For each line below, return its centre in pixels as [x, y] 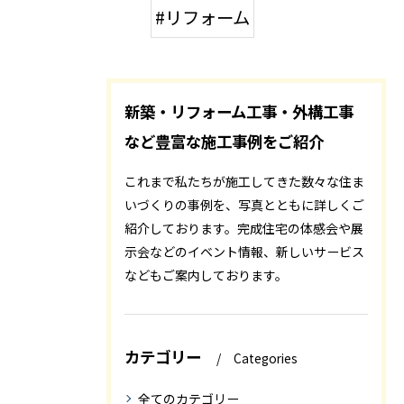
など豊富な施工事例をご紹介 [224, 141]
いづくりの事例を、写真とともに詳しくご [244, 204]
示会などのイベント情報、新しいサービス [244, 251]
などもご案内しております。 [206, 275]
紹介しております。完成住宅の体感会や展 [244, 228]
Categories [266, 358]
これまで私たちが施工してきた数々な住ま [244, 181]
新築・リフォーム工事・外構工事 [239, 111]
